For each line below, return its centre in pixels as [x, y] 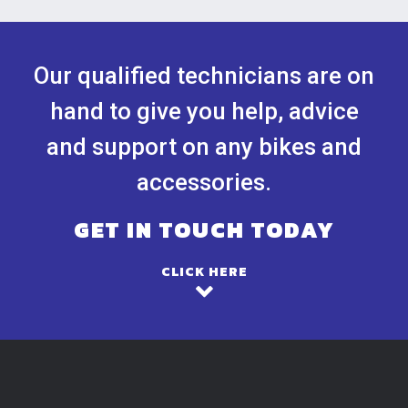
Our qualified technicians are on [204, 76]
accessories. [204, 182]
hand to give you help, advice [204, 111]
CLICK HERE [204, 272]
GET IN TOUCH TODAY [204, 230]
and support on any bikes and [204, 147]
